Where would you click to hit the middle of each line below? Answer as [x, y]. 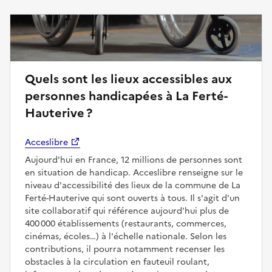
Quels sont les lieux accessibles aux [128, 79]
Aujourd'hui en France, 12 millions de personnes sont [134, 160]
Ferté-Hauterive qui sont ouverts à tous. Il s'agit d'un [132, 198]
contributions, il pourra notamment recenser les [125, 249]
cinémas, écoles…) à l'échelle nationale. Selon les [126, 236]
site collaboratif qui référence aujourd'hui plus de [127, 211]
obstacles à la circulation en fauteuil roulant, [117, 262]
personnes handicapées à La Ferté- [126, 96]
